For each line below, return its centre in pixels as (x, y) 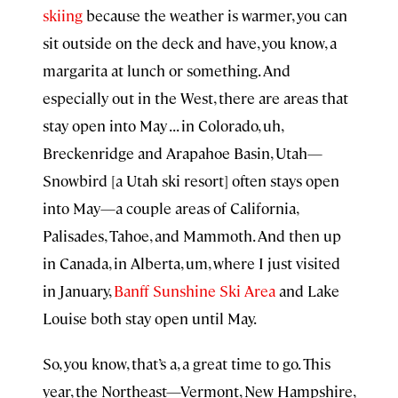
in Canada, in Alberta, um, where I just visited (191, 263)
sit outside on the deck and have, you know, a (190, 43)
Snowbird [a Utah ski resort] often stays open (191, 180)
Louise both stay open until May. (150, 318)
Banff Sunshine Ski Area (195, 291)
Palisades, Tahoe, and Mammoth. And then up (192, 235)
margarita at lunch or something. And (167, 70)
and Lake (307, 291)
